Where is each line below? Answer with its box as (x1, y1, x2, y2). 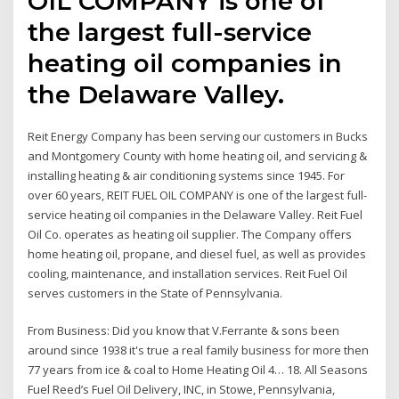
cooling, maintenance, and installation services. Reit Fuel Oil (28, 265, 348, 281)
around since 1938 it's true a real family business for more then (28, 342, 370, 359)
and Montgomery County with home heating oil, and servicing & (28, 147, 368, 164)
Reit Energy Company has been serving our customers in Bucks (28, 127, 369, 144)
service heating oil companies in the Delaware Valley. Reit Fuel (28, 206, 363, 223)
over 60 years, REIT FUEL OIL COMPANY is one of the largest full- (28, 186, 368, 203)
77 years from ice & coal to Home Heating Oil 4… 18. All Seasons (28, 362, 369, 379)
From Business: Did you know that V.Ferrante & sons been (28, 322, 340, 339)
